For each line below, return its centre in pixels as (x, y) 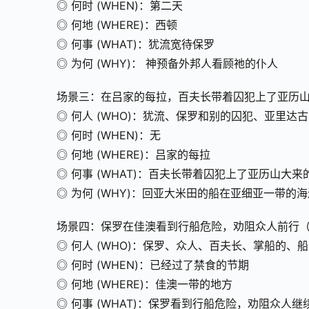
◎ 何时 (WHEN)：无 (109, 136)
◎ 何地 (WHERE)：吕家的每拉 (133, 155)
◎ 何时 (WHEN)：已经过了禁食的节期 (153, 265)
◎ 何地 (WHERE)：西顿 (117, 25)
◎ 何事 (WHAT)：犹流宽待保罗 (136, 44)
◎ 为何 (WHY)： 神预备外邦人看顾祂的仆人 (167, 64)
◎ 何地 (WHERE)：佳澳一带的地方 (144, 285)
